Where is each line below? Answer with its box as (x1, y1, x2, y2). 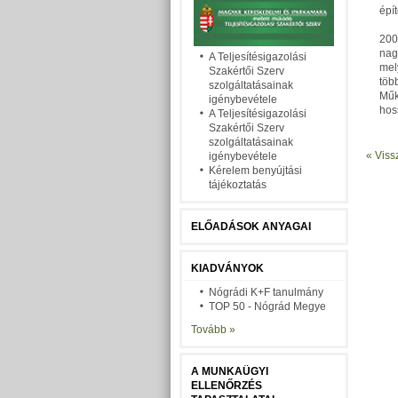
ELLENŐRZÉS (191, 379, 262, 392)
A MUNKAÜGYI (191, 365, 268, 378)
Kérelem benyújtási (209, 164, 302, 177)
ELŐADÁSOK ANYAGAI (191, 220, 311, 233)
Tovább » (191, 323, 235, 336)
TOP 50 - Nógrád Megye (209, 300, 326, 313)
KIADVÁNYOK (191, 262, 264, 275)
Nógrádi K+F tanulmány (209, 286, 323, 298)
